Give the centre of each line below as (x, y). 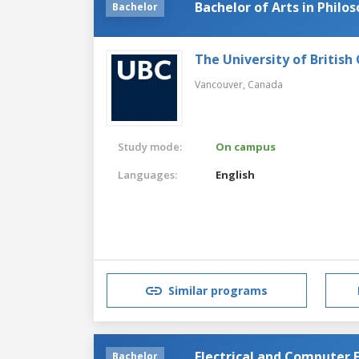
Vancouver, (221, 84)
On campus (246, 146)
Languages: (147, 174)
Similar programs (218, 291)
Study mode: (150, 146)
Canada (265, 84)
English (236, 174)
